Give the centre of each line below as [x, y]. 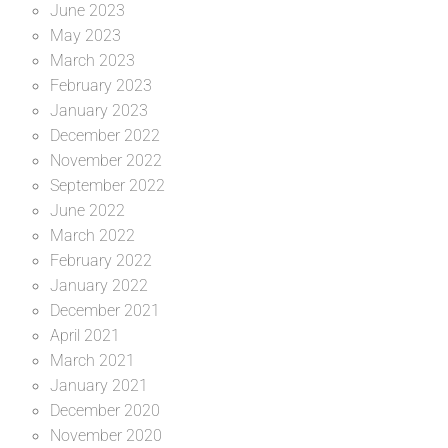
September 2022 [107, 186]
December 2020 [105, 411]
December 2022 [105, 136]
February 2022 [101, 261]
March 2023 [92, 61]
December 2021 [105, 311]
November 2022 [106, 161]
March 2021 [92, 361]
